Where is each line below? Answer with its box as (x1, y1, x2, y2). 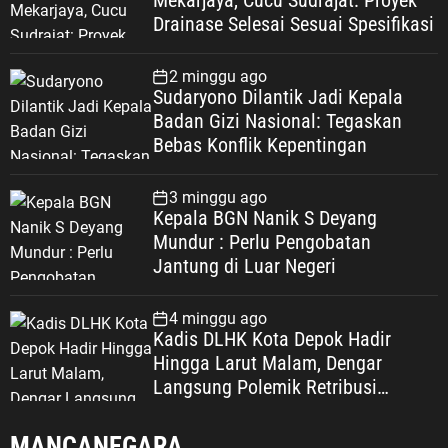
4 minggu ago (168, 309, 267, 329)
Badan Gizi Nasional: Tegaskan (152, 109, 402, 134)
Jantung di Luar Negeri (152, 254, 336, 279)
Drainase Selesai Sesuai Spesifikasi (152, 12, 434, 37)
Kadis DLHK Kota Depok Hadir (152, 327, 391, 352)
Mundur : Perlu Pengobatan (152, 230, 371, 255)
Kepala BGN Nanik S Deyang (152, 206, 377, 231)
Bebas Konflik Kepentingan (152, 133, 367, 158)
